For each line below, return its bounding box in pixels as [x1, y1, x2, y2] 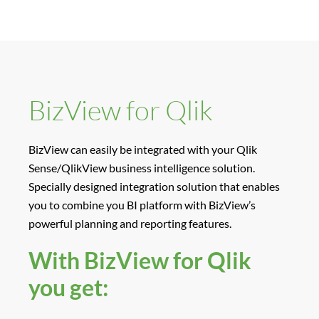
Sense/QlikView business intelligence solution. [28, 161, 255, 175]
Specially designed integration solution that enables [28, 179, 280, 194]
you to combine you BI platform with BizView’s [28, 198, 256, 212]
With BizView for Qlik [28, 246, 251, 275]
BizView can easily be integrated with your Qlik [28, 142, 257, 157]
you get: [28, 273, 108, 302]
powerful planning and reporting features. [28, 216, 231, 231]
